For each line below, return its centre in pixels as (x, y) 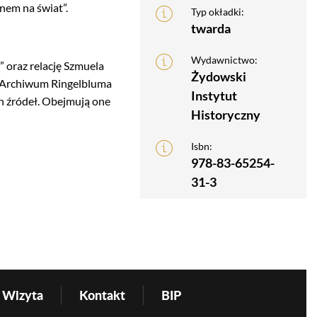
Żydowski (218, 77)
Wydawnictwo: (224, 60)
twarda (211, 29)
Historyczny (225, 115)
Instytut (214, 96)
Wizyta (22, 295)
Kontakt (102, 295)
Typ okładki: (217, 12)
